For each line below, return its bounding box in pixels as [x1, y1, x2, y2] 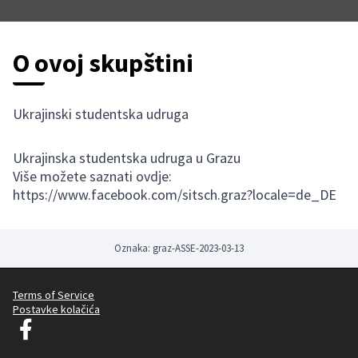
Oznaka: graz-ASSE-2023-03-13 [114, 241, 244, 255]
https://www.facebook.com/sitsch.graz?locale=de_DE [13, 185, 336, 204]
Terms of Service [13, 288, 94, 302]
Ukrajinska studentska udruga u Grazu [13, 149, 241, 167]
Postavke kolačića [13, 302, 100, 316]
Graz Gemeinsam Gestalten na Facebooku [12, 316, 213, 330]
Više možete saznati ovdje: [13, 167, 172, 185]
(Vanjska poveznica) [12, 341, 106, 356]
